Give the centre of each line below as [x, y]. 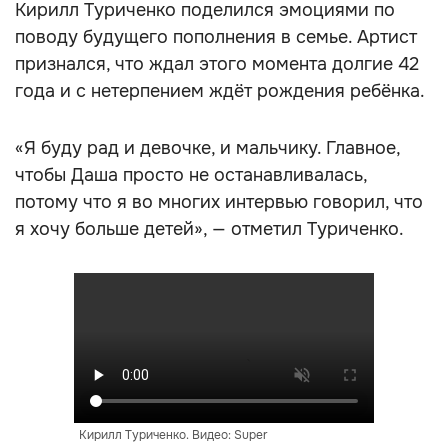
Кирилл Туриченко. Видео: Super [173, 435]
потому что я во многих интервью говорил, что [219, 202]
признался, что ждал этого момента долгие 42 [217, 64]
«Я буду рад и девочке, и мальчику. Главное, [207, 148]
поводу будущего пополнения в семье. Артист [216, 37]
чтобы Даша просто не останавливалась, [191, 175]
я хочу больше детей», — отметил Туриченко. [209, 229]
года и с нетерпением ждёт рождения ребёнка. [220, 91]
